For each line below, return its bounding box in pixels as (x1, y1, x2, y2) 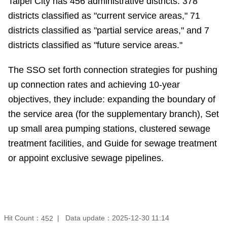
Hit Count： (4, 213, 41, 222)
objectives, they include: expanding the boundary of (8, 94, 215, 104)
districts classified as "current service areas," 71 (8, 10, 200, 21)
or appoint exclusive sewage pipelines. (8, 153, 164, 163)
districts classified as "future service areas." (8, 40, 182, 50)
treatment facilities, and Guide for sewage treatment (8, 138, 217, 148)
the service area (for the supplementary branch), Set (8, 108, 219, 119)
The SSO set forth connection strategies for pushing (8, 64, 217, 75)
